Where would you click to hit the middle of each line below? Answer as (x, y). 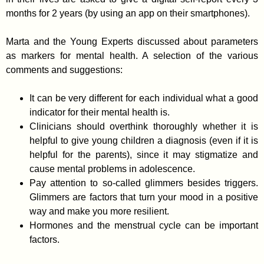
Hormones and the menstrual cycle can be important (144, 225)
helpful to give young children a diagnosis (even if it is (144, 140)
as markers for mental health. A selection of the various (132, 55)
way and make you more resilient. (99, 211)
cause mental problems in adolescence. (112, 169)
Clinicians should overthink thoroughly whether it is (144, 126)
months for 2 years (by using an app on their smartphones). (128, 13)
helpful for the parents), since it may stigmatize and (144, 154)
